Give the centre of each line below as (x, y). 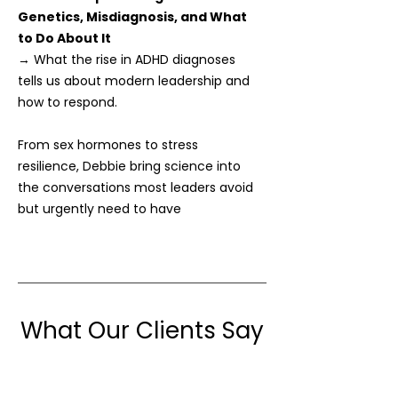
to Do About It (64, 38)
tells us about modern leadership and (134, 81)
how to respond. (68, 102)
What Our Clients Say (142, 330)
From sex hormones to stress (108, 145)
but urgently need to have (99, 209)
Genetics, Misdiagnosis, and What (132, 17)
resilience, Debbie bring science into (129, 166)
